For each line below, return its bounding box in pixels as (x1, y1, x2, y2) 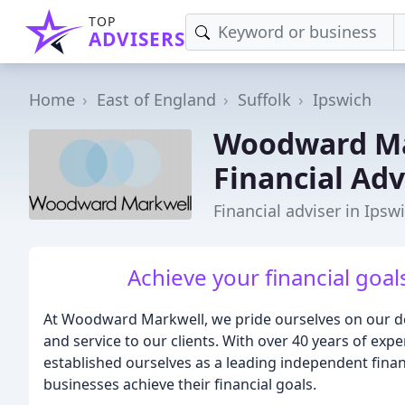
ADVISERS (89, 26, 185, 52)
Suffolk (238, 88, 291, 110)
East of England (97, 88, 216, 110)
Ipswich (313, 88, 372, 110)
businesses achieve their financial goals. (43, 374, 316, 394)
